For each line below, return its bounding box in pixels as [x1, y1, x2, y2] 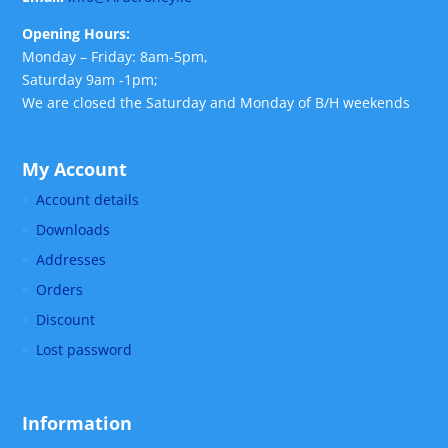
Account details [36, 190, 140, 210]
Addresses [36, 250, 107, 270]
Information [22, 411, 133, 436]
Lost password [36, 340, 133, 360]
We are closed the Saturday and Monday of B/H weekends [22, 92, 411, 112]
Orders [36, 280, 84, 300]
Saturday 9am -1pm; [22, 69, 159, 89]
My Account [22, 157, 128, 182]
